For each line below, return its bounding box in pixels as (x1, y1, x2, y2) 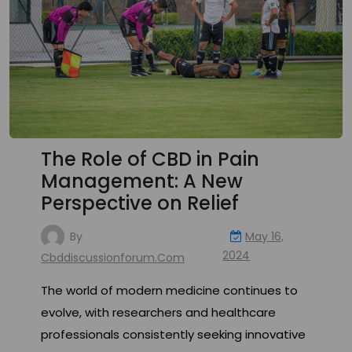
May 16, (245, 229, 284, 245)
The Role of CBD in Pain (41, 146, 259, 173)
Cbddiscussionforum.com (41, 250, 185, 266)
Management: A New (41, 168, 243, 195)
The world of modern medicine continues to (41, 282, 298, 299)
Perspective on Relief (41, 190, 239, 217)
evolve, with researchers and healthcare (41, 304, 276, 321)
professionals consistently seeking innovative (41, 326, 306, 343)
